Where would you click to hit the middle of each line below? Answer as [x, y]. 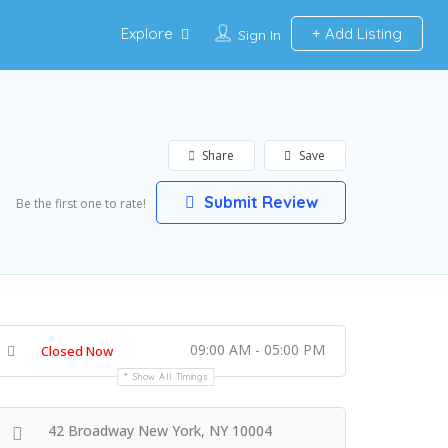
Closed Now [77, 351]
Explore [146, 33]
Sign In [259, 35]
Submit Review [258, 202]
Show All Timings [171, 376]
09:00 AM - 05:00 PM [257, 349]
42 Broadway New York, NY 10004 [160, 430]
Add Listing [361, 33]
